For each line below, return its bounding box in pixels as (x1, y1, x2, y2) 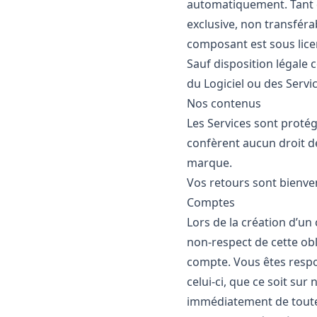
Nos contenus (187, 96, 261, 111)
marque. (187, 155, 232, 171)
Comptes (187, 195, 235, 210)
